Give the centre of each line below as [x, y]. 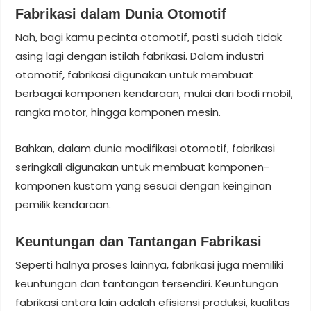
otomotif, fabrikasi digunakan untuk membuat [135, 74]
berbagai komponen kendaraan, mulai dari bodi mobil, [154, 93]
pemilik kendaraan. [64, 204]
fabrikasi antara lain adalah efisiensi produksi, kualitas [153, 302]
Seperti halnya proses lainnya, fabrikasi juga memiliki [150, 264]
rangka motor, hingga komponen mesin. [118, 112]
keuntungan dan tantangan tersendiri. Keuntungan [147, 283]
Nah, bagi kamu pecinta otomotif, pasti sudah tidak [149, 37]
